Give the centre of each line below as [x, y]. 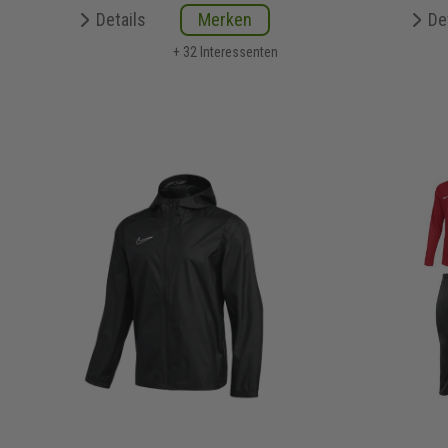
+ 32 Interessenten [225, 51]
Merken [225, 19]
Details [121, 19]
